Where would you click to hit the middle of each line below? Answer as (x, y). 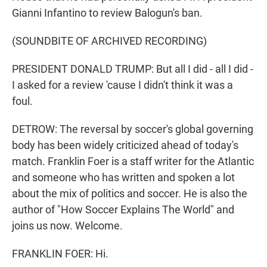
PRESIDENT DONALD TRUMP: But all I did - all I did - (133, 69)
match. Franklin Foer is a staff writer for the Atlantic (133, 162)
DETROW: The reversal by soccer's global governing (133, 129)
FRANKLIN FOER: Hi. (60, 254)
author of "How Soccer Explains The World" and (123, 210)
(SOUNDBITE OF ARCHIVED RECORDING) (109, 41)
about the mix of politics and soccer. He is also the (130, 194)
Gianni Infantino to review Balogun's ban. (107, 13)
